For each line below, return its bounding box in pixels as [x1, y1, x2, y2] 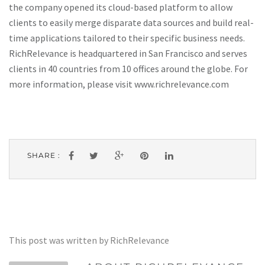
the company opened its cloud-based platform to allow [9, 1, 232, 13]
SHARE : [27, 151, 63, 160]
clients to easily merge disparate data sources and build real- [9, 17, 254, 28]
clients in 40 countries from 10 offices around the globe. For [9, 63, 248, 75]
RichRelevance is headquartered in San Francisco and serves [9, 47, 247, 59]
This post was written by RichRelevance [9, 234, 169, 246]
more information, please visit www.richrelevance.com [9, 78, 229, 90]
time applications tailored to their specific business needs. [9, 32, 245, 44]
